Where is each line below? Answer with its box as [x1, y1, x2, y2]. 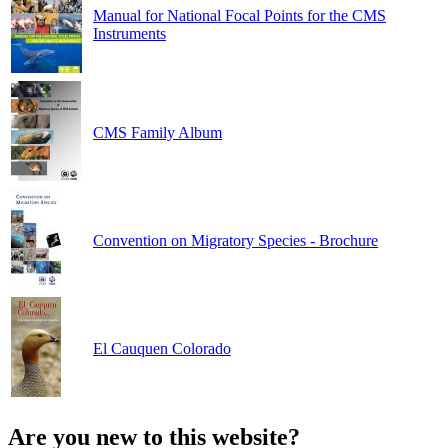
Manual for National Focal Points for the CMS [93, 6, 386, 24]
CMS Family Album [93, 123, 222, 141]
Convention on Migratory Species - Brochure [93, 231, 378, 249]
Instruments [93, 24, 166, 42]
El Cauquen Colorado [93, 339, 231, 357]
